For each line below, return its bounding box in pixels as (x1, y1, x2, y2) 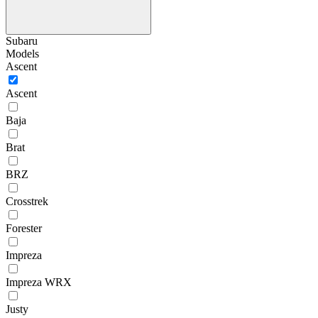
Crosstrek (6, 194, 48, 207)
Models (6, 47, 39, 60)
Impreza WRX (6, 275, 72, 288)
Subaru (6, 34, 38, 47)
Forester (6, 221, 42, 234)
